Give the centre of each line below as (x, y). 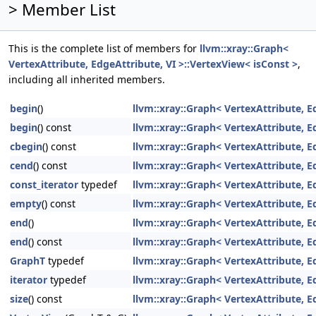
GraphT (28, 261)
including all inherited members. (87, 79)
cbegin (26, 146)
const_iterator (44, 184)
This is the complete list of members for (104, 48)
